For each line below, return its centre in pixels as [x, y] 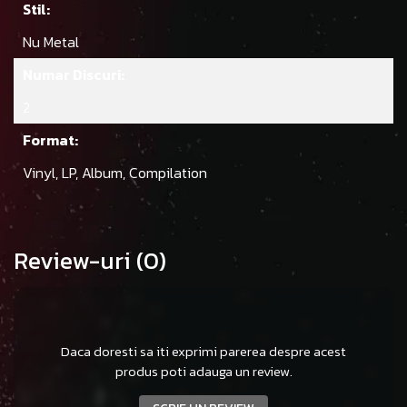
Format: [50, 140]
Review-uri [75, 261]
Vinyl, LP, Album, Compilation [117, 173]
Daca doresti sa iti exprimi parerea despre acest [203, 352]
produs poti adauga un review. [203, 372]
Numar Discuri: [74, 75]
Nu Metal [53, 42]
